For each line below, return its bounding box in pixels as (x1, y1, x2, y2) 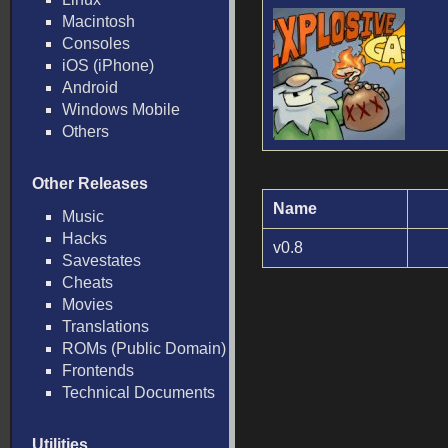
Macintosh (62, 13, 135, 30)
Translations (62, 318, 149, 335)
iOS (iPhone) (62, 57, 154, 74)
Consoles (62, 35, 130, 52)
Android (62, 79, 118, 96)
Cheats (62, 274, 113, 291)
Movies (62, 296, 113, 313)
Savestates (62, 252, 141, 269)
